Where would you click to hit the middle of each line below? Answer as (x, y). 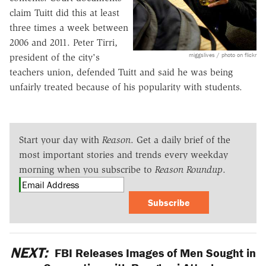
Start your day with (61, 140)
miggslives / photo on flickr (223, 55)
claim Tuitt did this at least (64, 12)
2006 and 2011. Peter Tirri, (64, 42)
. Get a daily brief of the (180, 140)
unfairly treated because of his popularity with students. (126, 87)
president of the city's (55, 57)
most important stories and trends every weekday (123, 154)
